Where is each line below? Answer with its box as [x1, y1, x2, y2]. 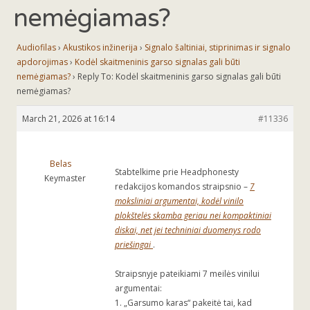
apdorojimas [17, 56, 68, 69]
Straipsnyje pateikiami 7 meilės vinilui [115, 268, 259, 280]
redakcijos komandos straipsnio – [115, 181, 250, 193]
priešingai [115, 239, 153, 251]
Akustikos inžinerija [63, 42, 138, 54]
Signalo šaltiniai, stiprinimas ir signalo [145, 42, 291, 54]
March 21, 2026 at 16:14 [22, 113, 115, 125]
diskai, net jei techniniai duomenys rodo [115, 224, 261, 237]
